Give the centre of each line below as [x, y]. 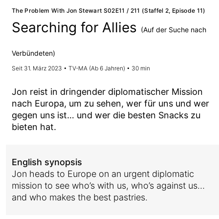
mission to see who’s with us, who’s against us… [108, 186]
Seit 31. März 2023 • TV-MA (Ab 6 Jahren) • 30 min [81, 68]
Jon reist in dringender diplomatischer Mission [107, 92]
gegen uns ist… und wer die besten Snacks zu [106, 115]
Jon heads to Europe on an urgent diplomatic [103, 174]
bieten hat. [34, 127]
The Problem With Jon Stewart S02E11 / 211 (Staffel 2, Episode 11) [109, 11]
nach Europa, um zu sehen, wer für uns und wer [110, 103]
